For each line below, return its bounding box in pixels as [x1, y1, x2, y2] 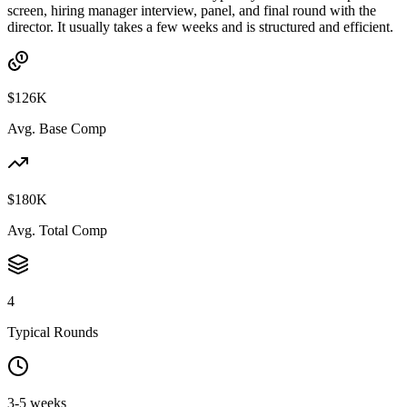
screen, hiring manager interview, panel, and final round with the [7, 2, 376, 18]
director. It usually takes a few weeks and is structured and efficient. [7, 18, 393, 35]
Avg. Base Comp [7, 120, 106, 136]
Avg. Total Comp [7, 222, 107, 238]
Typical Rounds [7, 323, 98, 340]
